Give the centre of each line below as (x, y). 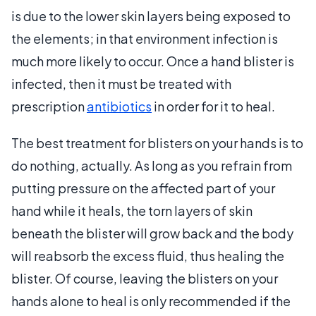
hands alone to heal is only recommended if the (151, 300)
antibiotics (119, 106)
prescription (49, 106)
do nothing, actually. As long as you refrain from (152, 165)
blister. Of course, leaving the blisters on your (145, 278)
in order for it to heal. (213, 106)
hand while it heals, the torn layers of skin (132, 210)
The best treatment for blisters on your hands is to (157, 142)
